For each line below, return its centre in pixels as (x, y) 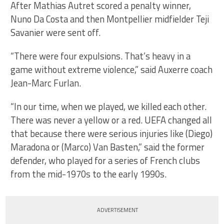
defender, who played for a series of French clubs (105, 161)
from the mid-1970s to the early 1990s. (89, 174)
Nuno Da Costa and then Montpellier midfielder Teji (110, 19)
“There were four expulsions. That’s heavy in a (101, 56)
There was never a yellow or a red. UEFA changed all (111, 120)
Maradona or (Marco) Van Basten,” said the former (108, 147)
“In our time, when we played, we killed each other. (109, 107)
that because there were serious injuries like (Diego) (112, 134)
